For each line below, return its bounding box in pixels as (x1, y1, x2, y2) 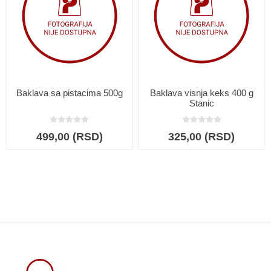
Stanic (189, 97, 214, 108)
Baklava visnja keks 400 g (149, 87, 253, 98)
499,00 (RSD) (36, 130, 103, 143)
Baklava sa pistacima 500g (16, 87, 123, 98)
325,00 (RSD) (168, 130, 235, 143)
